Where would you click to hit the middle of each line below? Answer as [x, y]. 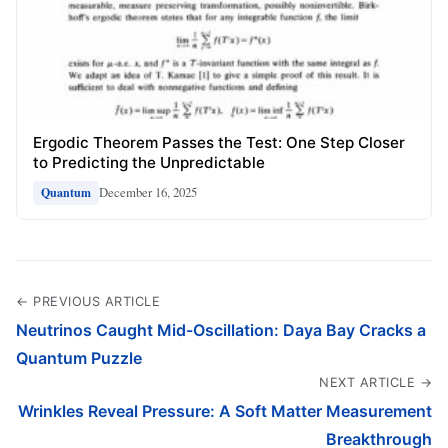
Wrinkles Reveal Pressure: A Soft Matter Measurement [225, 410]
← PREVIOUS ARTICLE [88, 301]
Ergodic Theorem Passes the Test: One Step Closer [219, 142]
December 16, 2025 [148, 192]
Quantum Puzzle [79, 357]
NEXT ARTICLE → [375, 382]
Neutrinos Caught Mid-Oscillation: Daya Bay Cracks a [221, 329]
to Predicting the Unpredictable [149, 162]
